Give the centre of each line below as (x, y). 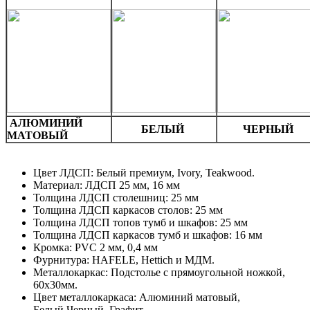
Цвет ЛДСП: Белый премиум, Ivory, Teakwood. (144, 172)
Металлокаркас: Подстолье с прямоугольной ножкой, (159, 272)
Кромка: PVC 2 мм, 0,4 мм (95, 247)
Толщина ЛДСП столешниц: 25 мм (116, 197)
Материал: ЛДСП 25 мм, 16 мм (107, 185)
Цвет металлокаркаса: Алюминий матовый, (137, 297)
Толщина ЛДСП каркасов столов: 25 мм (128, 210)
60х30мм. (55, 284)
